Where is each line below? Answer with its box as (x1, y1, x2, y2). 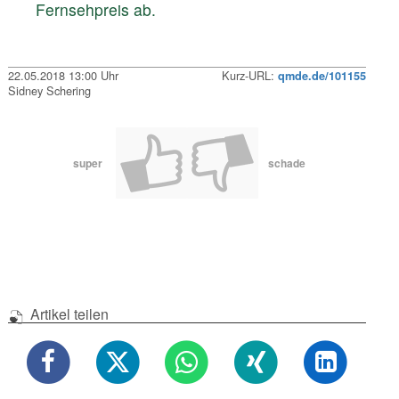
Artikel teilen (26, 303, 109, 324)
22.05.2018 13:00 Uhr (8, 67, 119, 85)
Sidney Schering (8, 82, 92, 100)
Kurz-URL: (221, 67, 278, 85)
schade (268, 154, 305, 171)
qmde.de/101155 (277, 68, 366, 85)
